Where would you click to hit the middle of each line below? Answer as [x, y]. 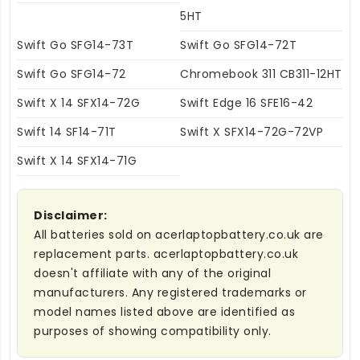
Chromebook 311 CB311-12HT [261, 74]
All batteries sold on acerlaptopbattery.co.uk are [179, 235]
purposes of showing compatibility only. [153, 331]
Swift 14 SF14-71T [67, 132]
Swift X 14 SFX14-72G [78, 103]
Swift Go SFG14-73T [75, 45]
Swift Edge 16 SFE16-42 [246, 103]
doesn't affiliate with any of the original [152, 274]
